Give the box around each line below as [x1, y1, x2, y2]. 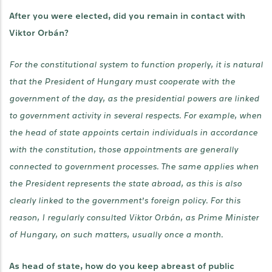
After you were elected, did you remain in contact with [9, 12, 245, 21]
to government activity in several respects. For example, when [9, 111, 262, 120]
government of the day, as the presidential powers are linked [9, 94, 259, 103]
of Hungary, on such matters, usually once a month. [9, 230, 223, 239]
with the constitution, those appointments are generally [9, 145, 238, 154]
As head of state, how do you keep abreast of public [9, 262, 234, 271]
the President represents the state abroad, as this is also [9, 179, 242, 188]
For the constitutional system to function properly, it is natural [9, 60, 263, 69]
